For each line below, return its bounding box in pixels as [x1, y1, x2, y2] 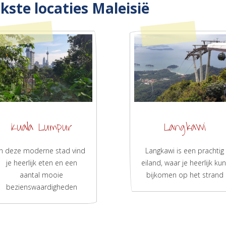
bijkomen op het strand [146, 170, 223, 180]
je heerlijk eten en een [6, 158, 77, 168]
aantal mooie [20, 170, 64, 180]
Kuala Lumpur [11, 117, 72, 138]
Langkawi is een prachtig [145, 146, 224, 156]
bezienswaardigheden [6, 182, 77, 192]
